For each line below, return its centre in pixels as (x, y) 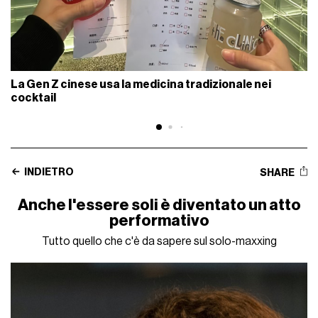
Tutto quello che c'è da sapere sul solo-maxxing (159, 241)
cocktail (34, 98)
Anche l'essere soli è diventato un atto (159, 205)
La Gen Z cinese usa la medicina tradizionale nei (141, 84)
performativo (159, 220)
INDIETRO (49, 172)
